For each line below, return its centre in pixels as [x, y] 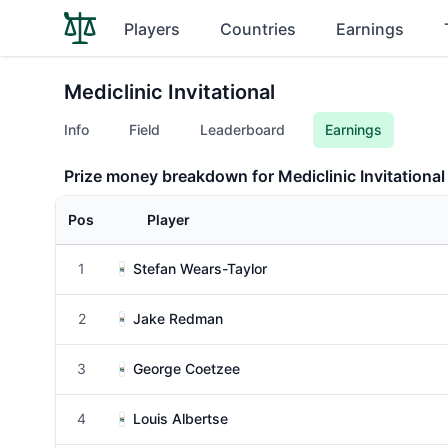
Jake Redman [178, 318]
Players [152, 29]
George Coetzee [186, 368]
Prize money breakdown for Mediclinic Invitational [254, 176]
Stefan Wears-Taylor [200, 268]
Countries [258, 29]
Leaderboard [242, 129]
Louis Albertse [180, 418]
